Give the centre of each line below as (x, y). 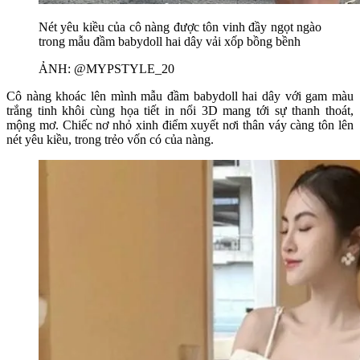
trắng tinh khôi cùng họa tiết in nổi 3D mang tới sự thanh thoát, (180, 111)
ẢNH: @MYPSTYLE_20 (106, 69)
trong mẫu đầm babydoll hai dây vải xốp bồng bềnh (170, 42)
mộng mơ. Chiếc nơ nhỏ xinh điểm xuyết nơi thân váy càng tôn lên (180, 125)
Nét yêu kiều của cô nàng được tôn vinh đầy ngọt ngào (180, 27)
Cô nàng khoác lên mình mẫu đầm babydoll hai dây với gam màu (180, 96)
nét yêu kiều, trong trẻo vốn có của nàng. (110, 140)
